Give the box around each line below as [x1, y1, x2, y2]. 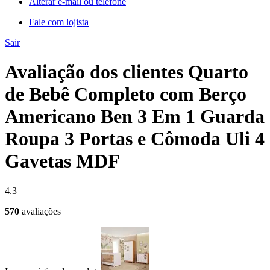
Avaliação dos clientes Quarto [5, 61, 248, 83]
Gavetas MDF [5, 150, 120, 172]
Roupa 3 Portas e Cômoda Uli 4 [5, 128, 265, 150]
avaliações [22, 206, 61, 216]
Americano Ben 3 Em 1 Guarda [5, 105, 265, 128]
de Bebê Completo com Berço [5, 83, 246, 105]
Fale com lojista [29, 16, 89, 27]
